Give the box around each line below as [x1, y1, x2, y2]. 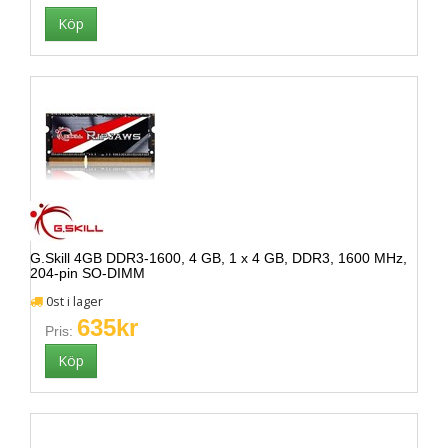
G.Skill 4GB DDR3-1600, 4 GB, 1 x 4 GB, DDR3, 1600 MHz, [30, 250, 407, 266]
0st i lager [43, 293, 103, 310]
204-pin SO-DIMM [30, 265, 145, 281]
